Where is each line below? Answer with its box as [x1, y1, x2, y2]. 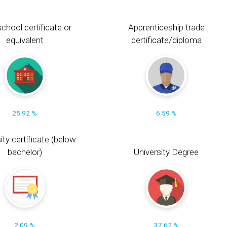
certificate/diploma [131, 34, 202, 45]
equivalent [6, 34, 44, 45]
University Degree [134, 147, 199, 158]
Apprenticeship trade [128, 22, 205, 32]
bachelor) [7, 147, 42, 158]
